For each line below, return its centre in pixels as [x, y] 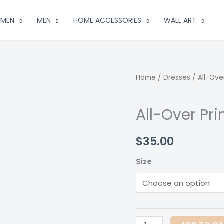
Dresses [177, 78]
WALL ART [180, 20]
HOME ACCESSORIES [107, 20]
